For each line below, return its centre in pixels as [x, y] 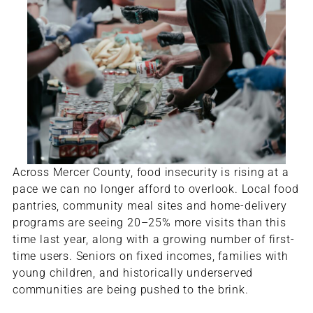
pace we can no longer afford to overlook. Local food [155, 189]
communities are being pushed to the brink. [130, 290]
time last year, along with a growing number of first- [153, 240]
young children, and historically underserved [133, 273]
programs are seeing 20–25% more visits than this [149, 223]
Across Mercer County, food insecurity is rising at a [151, 173]
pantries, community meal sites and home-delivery [150, 206]
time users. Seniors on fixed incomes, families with [150, 256]
